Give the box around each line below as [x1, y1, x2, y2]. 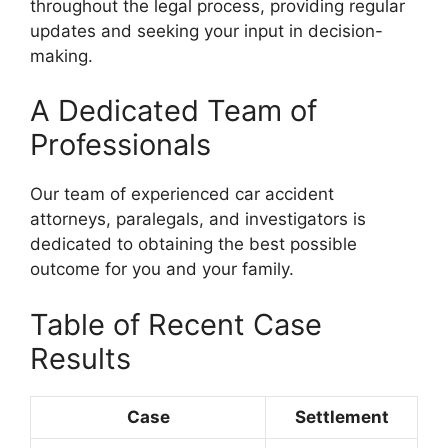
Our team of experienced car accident [30, 184, 334, 205]
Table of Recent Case [30, 306, 322, 342]
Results [30, 340, 131, 376]
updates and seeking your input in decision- [30, 20, 383, 41]
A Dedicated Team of [30, 93, 317, 129]
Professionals [30, 127, 211, 163]
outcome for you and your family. [30, 259, 294, 280]
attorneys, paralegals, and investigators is [30, 209, 366, 230]
